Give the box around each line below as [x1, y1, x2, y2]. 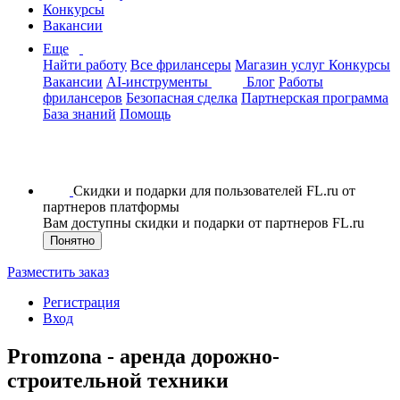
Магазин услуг [235, 57, 329, 72]
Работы [279, 74, 323, 89]
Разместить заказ [7, 264, 109, 279]
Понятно [50, 234, 95, 247]
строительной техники [7, 368, 229, 392]
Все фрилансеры [130, 57, 231, 72]
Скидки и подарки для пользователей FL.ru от [73, 183, 355, 198]
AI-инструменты [106, 74, 212, 89]
